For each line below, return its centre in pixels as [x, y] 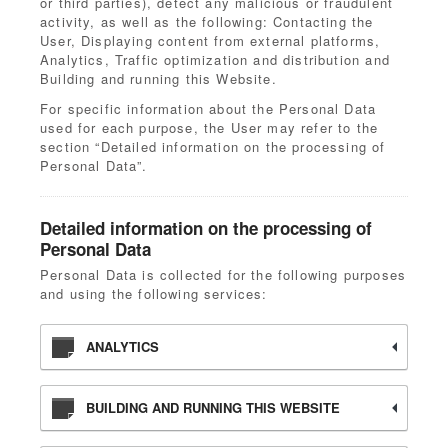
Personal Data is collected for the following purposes [223, 274]
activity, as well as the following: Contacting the [207, 21]
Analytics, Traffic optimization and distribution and [215, 59]
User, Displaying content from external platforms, [210, 40]
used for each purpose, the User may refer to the [209, 127]
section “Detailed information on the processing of [213, 146]
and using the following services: [154, 293]
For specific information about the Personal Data [208, 108]
